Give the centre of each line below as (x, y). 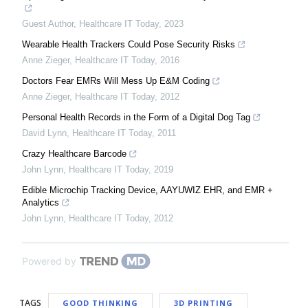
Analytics (41, 202)
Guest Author (48, 24)
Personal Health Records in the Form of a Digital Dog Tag (136, 117)
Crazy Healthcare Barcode (74, 154)
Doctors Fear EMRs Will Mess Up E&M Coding (116, 81)
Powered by (49, 261)
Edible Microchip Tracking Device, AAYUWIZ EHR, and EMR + (147, 190)
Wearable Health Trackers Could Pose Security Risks (129, 44)
